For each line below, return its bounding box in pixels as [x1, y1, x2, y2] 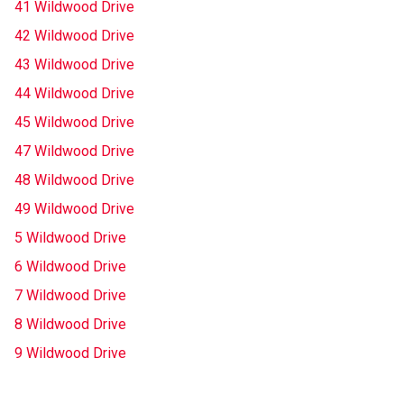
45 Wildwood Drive [14, 114, 134, 131]
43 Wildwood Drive [14, 56, 134, 73]
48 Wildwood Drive [14, 171, 134, 188]
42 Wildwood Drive [14, 27, 134, 44]
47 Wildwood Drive [14, 142, 134, 160]
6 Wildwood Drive [14, 258, 126, 275]
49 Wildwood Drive [14, 200, 134, 217]
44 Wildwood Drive [14, 85, 134, 102]
